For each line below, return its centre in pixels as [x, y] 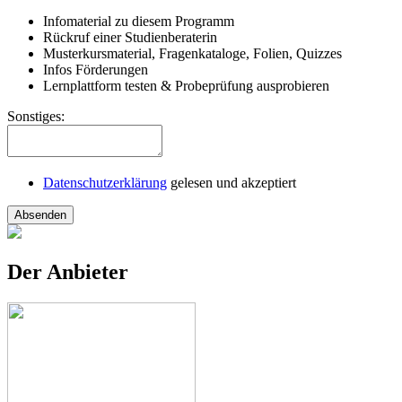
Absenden [40, 215]
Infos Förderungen [96, 70]
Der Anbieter [68, 272]
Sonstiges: [36, 117]
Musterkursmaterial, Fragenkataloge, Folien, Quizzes [192, 54]
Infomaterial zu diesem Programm [139, 22]
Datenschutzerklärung [105, 183]
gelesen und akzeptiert [232, 183]
